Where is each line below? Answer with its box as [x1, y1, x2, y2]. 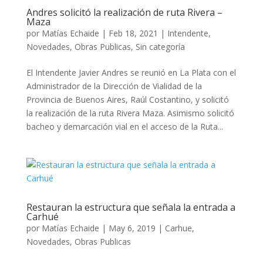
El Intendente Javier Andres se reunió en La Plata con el [26, 67, 236, 78]
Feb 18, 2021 [108, 28, 158, 39]
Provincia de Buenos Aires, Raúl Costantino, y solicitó [26, 94, 229, 105]
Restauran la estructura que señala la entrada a [26, 201, 235, 214]
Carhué [26, 210, 59, 223]
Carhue [164, 222, 192, 234]
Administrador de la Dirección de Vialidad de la [26, 80, 202, 92]
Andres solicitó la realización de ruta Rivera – [26, 6, 222, 19]
